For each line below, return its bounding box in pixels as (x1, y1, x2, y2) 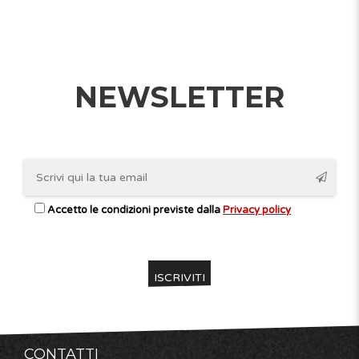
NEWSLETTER (75, 79, 284, 115)
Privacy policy (223, 203, 291, 216)
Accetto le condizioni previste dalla (47, 203, 223, 216)
